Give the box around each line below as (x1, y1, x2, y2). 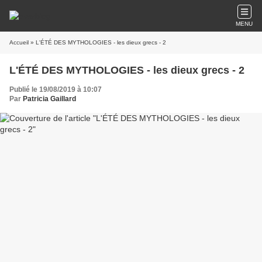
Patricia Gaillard (23, 95, 76, 103)
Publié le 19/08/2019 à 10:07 (9, 85, 102, 94)
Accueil (9, 39, 29, 46)
